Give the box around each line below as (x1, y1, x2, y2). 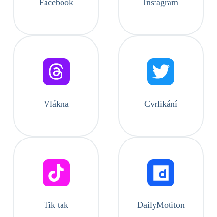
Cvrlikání (144, 99, 178, 108)
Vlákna (43, 99, 69, 108)
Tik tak (44, 200, 69, 210)
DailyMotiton (137, 200, 185, 210)
